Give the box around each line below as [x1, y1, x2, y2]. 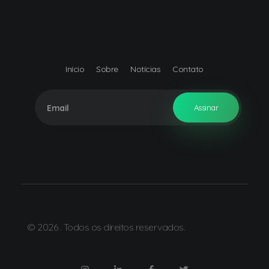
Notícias [130, 64, 160, 75]
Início [65, 64, 84, 75]
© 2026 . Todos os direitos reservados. [27, 220, 185, 233]
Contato [172, 64, 204, 75]
